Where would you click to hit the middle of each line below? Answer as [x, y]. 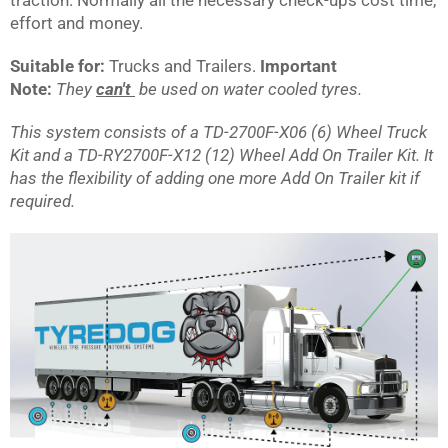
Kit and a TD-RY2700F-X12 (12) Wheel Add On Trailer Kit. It [221, 154]
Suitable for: [57, 65]
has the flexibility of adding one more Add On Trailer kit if [215, 177]
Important [298, 65]
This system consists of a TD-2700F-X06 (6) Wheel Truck [218, 131]
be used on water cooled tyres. [248, 88]
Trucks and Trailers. [182, 65]
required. [42, 200]
